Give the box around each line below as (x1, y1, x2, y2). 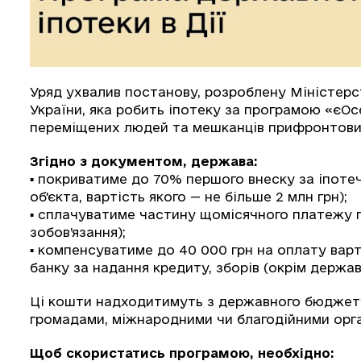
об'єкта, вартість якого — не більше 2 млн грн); (30, 189, 347, 204)
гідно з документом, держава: (39, 153, 258, 168)
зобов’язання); (30, 224, 126, 239)
